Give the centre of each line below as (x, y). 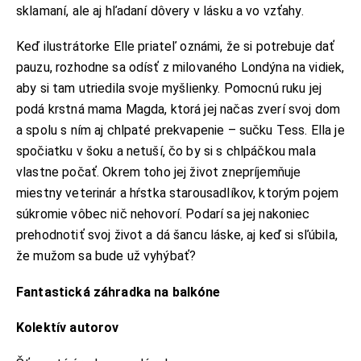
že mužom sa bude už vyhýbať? (110, 256)
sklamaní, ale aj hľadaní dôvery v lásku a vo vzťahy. (162, 10)
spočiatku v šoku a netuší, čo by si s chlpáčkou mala (166, 151)
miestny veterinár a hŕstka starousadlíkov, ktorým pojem (178, 193)
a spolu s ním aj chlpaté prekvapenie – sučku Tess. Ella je (180, 131)
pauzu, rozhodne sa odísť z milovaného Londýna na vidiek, (180, 68)
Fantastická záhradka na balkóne (118, 292)
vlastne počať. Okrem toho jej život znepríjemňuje (159, 172)
